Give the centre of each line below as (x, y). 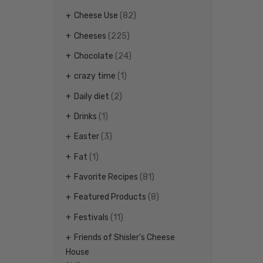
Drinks (85, 116)
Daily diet (92, 96)
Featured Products (110, 197)
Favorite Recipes (106, 177)
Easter (87, 137)
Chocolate (94, 56)
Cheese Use (96, 16)
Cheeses (90, 36)
